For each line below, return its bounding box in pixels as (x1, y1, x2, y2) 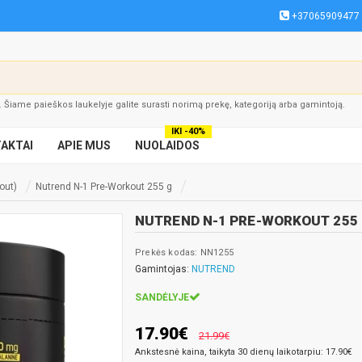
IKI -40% (171, 126, 205, 137)
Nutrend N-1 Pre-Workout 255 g (36, 181, 172, 192)
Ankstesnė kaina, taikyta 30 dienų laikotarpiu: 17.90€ (135, 347, 352, 357)
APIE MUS (57, 139, 111, 152)
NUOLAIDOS (135, 139, 200, 152)
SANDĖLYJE (135, 292, 189, 303)
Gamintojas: (135, 263, 192, 275)
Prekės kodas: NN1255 (135, 247, 234, 258)
